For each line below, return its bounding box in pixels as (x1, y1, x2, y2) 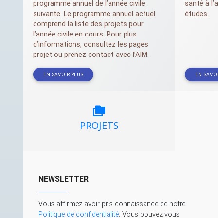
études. (185, 9, 209, 18)
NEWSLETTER (38, 173, 89, 183)
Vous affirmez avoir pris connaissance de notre (38, 199, 185, 208)
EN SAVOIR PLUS (43, 71, 83, 78)
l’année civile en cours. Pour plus (33, 30, 137, 39)
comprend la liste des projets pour (33, 19, 144, 29)
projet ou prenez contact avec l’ (33, 50, 135, 59)
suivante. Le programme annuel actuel (33, 9, 155, 18)
